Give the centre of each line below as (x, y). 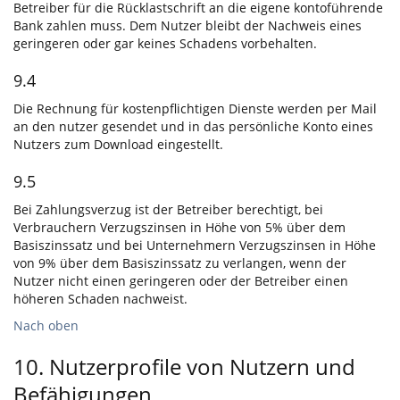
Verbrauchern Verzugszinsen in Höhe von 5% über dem (179, 227)
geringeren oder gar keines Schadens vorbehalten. (165, 43)
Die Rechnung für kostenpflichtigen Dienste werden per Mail (195, 108)
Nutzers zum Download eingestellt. (118, 144)
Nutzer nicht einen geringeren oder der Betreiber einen (181, 281)
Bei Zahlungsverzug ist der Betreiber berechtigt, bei (168, 209)
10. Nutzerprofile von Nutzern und (184, 367)
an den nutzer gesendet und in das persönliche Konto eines (193, 126)
